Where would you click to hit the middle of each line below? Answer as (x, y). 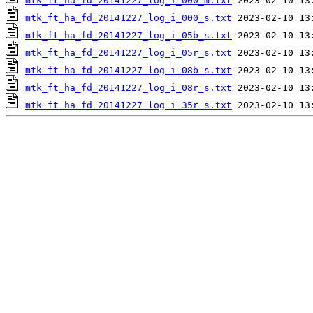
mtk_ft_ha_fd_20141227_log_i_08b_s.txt (129, 71)
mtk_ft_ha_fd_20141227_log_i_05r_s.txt (129, 53)
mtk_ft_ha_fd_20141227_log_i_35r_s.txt (129, 105)
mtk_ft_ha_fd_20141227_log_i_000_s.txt (129, 18)
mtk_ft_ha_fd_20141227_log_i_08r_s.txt (129, 88)
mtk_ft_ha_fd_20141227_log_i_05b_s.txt (129, 36)
